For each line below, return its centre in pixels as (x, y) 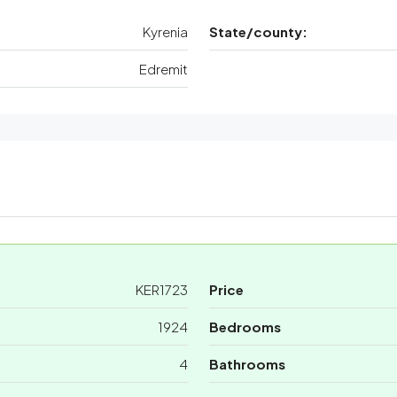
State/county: (258, 31)
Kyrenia (165, 31)
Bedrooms (245, 326)
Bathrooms (247, 363)
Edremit (163, 68)
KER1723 (162, 289)
